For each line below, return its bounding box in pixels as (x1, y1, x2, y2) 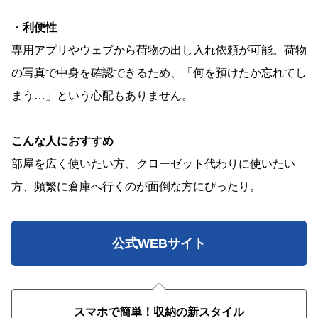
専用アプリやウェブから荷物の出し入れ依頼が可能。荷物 (11, 43, 307, 56)
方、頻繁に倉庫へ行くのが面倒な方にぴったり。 (11, 180, 261, 192)
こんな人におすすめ (11, 134, 114, 147)
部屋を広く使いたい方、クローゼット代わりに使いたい (11, 157, 295, 170)
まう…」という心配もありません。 (11, 89, 193, 102)
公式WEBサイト (112, 236, 206, 251)
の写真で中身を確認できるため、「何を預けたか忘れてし (11, 66, 307, 79)
